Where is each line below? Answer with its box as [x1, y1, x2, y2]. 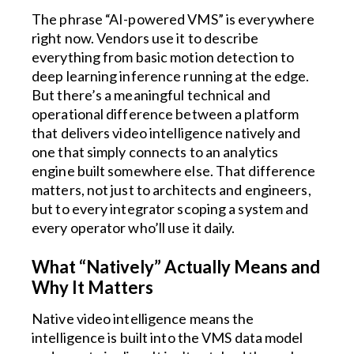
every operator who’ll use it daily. [32, 219, 235, 236]
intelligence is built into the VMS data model [32, 329, 303, 346]
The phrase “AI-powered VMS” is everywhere [32, 10, 315, 28]
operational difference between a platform [32, 105, 299, 122]
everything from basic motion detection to [32, 48, 295, 66]
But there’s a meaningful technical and [32, 86, 270, 104]
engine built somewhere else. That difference [32, 162, 316, 179]
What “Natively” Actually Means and [32, 256, 320, 277]
